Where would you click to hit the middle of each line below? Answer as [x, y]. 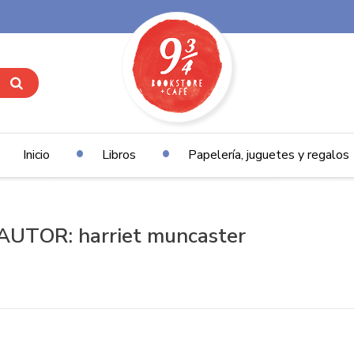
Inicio [36, 155]
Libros [119, 155]
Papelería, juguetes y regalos [268, 155]
